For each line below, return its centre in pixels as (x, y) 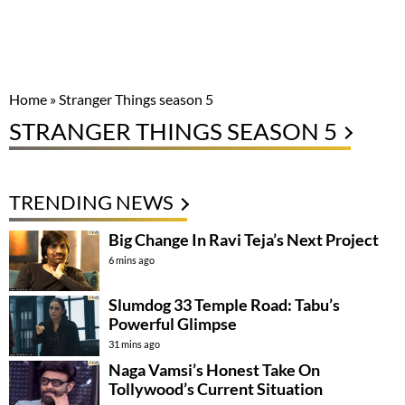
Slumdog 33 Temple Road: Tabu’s (224, 304)
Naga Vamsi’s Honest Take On (214, 369)
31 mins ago (134, 344)
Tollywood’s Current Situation (216, 388)
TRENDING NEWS (91, 202)
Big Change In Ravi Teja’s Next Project (244, 240)
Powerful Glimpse (173, 323)
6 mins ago (132, 260)
